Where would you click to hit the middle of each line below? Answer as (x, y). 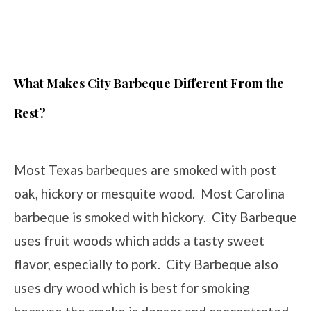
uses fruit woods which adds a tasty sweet (139, 240)
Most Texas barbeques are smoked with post (145, 169)
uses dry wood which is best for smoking (132, 287)
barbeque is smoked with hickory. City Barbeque (155, 217)
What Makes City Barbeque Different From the (149, 83)
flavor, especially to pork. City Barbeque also (146, 264)
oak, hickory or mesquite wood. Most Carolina (149, 193)
